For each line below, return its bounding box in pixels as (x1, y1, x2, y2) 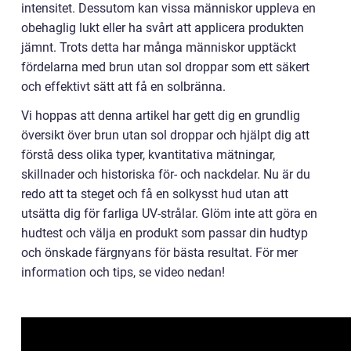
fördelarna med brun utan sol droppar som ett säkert (21, 60, 309, 74)
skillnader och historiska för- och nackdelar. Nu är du (21, 167, 310, 182)
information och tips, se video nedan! (21, 265, 225, 280)
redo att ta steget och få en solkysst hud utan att (21, 186, 288, 201)
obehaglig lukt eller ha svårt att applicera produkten (21, 20, 304, 35)
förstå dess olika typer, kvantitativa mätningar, (21, 147, 275, 162)
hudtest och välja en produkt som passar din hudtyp (21, 226, 308, 241)
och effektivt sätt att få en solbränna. (21, 79, 226, 94)
